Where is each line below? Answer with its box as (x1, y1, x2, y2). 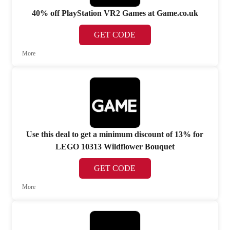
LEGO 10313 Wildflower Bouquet (55, 142, 175, 151)
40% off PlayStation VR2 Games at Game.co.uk (31, 8, 198, 17)
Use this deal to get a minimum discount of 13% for (26, 130, 204, 139)
